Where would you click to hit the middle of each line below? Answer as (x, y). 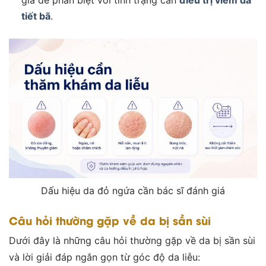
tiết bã (36, 16)
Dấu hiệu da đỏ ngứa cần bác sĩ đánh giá (133, 191)
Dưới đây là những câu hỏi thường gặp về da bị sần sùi (132, 241)
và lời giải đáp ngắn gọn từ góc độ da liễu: (104, 257)
